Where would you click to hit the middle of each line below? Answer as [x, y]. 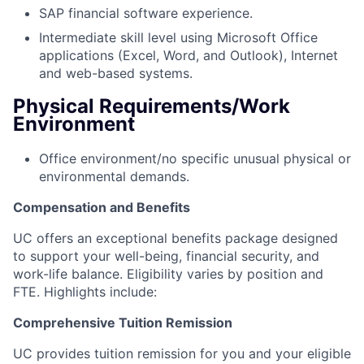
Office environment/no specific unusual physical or [195, 159]
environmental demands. [114, 177]
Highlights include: [100, 292]
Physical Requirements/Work [152, 106]
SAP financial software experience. [146, 13]
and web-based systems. [116, 73]
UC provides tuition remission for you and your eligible [182, 354]
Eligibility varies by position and [223, 274]
